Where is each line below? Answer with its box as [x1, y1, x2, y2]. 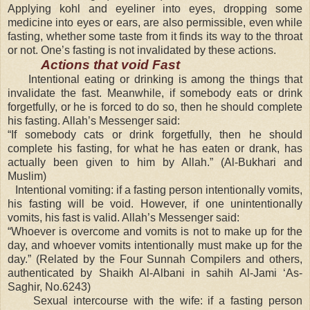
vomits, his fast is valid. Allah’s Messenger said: [8, 212, 239, 224]
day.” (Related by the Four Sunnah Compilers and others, [8, 253, 302, 266]
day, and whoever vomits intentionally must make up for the [8, 239, 302, 252]
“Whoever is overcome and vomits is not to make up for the [8, 226, 302, 238]
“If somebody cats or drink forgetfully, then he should [8, 129, 302, 141]
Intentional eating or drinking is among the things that [28, 73, 303, 86]
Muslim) [8, 170, 46, 183]
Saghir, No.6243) [8, 281, 91, 293]
